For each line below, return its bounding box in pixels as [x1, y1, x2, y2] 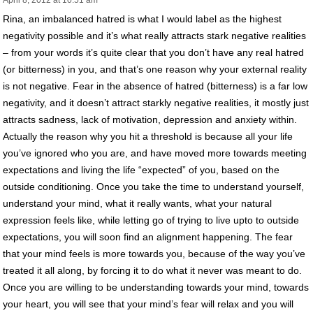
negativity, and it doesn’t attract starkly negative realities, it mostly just [3, 96, 309, 108]
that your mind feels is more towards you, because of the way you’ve [3, 247, 305, 259]
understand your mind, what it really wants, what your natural [3, 197, 272, 209]
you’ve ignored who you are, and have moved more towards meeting [3, 147, 307, 159]
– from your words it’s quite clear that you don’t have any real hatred [3, 46, 304, 58]
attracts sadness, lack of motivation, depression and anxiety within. [3, 113, 297, 125]
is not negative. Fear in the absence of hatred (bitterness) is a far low [3, 80, 307, 92]
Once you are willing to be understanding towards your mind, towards [3, 281, 309, 293]
